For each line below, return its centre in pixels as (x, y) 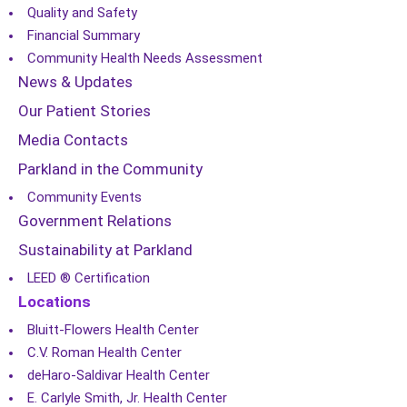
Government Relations (95, 221)
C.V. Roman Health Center (104, 352)
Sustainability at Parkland (105, 250)
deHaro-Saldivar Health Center (119, 375)
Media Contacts (73, 140)
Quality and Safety (82, 13)
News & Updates (75, 82)
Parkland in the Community (110, 169)
